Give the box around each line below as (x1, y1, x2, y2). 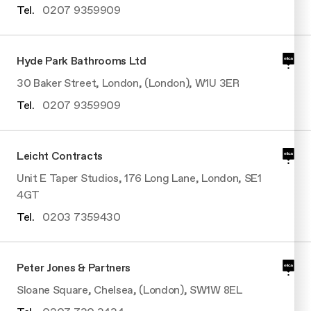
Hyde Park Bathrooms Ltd (17, 53, 146, 68)
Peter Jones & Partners (17, 260, 131, 275)
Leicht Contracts (17, 148, 103, 163)
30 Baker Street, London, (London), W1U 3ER (17, 75, 239, 90)
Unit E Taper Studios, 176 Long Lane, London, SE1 (17, 170, 262, 185)
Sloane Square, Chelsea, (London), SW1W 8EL (17, 282, 242, 297)
